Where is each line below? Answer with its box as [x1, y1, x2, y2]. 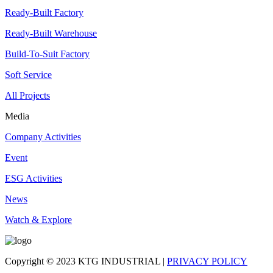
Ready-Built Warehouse [5, 28, 97, 39]
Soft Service [5, 69, 52, 80]
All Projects [5, 90, 50, 101]
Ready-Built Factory [5, 7, 83, 18]
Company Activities [5, 132, 81, 143]
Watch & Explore [5, 214, 72, 225]
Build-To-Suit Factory [5, 49, 90, 60]
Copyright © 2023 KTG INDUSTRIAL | [5, 256, 167, 267]
